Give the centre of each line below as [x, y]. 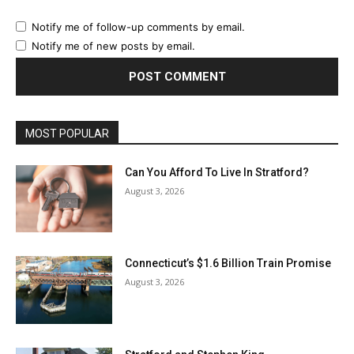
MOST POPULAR [67, 133]
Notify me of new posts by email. [113, 45]
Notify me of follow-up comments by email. [138, 26]
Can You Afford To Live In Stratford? [217, 172]
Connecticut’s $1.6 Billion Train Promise [228, 264]
